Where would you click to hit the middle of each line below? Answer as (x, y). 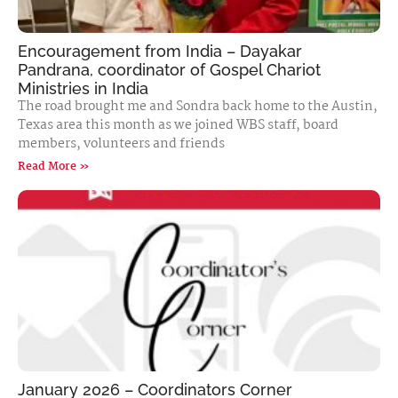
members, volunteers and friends (121, 144)
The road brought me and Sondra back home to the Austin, (198, 107)
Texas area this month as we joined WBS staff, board (178, 125)
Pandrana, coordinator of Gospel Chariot (169, 70)
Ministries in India (83, 88)
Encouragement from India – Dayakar (160, 51)
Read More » (54, 167)
